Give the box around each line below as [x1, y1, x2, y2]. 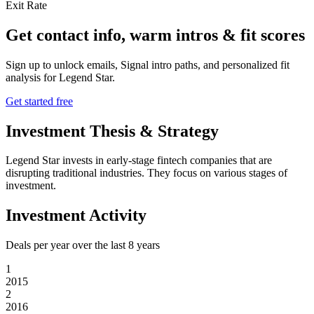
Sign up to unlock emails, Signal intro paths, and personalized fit [6, 58, 289, 71]
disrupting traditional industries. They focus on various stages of [6, 167, 287, 179]
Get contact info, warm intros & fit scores [6, 25, 305, 44]
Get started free [6, 95, 73, 107]
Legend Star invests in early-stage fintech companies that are [6, 154, 272, 167]
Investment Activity [6, 206, 146, 225]
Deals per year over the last [6, 239, 128, 252]
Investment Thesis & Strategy [6, 121, 219, 140]
